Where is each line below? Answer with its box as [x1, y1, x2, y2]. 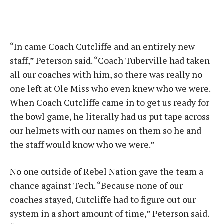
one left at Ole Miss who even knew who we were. [10, 82, 210, 94]
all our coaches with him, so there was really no [10, 68, 202, 80]
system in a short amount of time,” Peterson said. [10, 207, 211, 219]
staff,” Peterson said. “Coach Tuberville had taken [10, 54, 210, 66]
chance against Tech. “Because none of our [10, 179, 183, 191]
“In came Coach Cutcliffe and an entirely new [10, 40, 195, 52]
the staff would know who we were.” [10, 138, 155, 150]
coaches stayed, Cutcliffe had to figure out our [10, 193, 196, 205]
